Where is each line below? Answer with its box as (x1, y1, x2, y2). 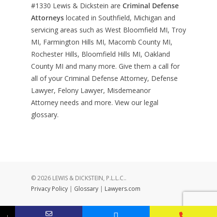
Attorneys (31, 13, 64, 22)
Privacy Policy (31, 185, 68, 193)
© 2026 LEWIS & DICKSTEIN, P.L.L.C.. (31, 174, 126, 182)
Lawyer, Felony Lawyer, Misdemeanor (31, 86, 151, 95)
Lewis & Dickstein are (51, 1, 123, 10)
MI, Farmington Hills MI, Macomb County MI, (31, 37, 172, 46)
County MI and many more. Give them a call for (31, 62, 180, 71)
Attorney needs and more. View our (31, 98, 144, 107)
